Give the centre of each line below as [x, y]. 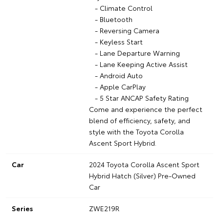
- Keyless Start [116, 41]
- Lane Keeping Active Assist [138, 64]
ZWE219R [104, 208]
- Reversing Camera [124, 30]
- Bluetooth [110, 19]
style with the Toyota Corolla [136, 131]
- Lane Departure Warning [134, 53]
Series [22, 208]
